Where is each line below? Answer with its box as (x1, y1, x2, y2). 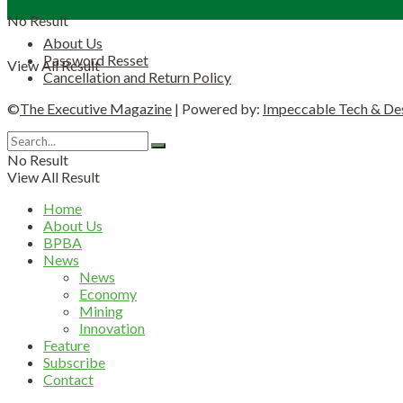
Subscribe (43, 353, 105, 371)
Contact (43, 370, 94, 388)
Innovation (79, 318, 145, 336)
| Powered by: (172, 99, 263, 117)
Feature (43, 336, 90, 354)
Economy (79, 284, 137, 302)
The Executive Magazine (20, 99, 172, 117)
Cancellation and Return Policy (43, 67, 231, 85)
